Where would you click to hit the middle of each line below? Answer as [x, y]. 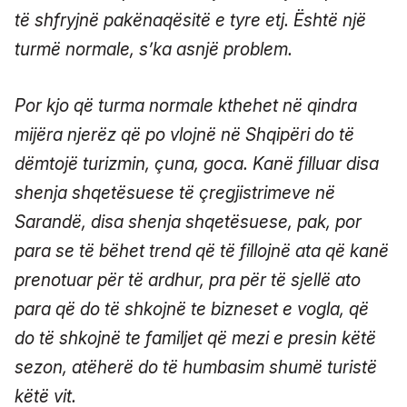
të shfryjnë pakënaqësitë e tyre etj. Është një [190, 20]
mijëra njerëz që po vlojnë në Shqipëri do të [184, 134]
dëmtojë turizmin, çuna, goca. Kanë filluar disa [197, 164]
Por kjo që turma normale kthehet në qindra [186, 105]
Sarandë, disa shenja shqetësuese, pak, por [188, 222]
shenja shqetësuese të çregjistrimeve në [175, 193]
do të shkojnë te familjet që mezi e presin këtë [195, 338]
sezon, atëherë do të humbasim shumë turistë [196, 367]
